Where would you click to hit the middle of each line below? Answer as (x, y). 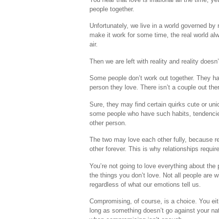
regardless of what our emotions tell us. (145, 184)
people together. (112, 9)
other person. (108, 123)
